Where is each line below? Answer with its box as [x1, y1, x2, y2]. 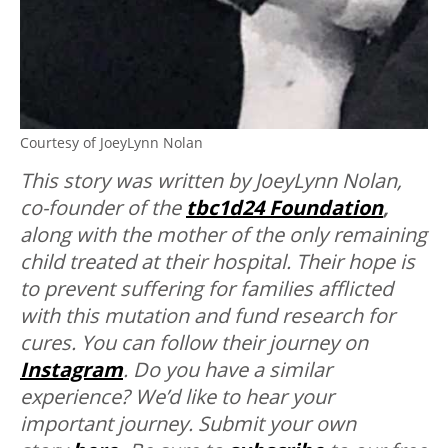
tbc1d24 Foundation [186, 194, 383, 222]
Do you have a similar [133, 356, 332, 384]
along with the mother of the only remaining [20, 221, 427, 249]
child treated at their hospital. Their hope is [20, 248, 415, 276]
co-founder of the [20, 194, 186, 222]
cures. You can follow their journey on [20, 329, 368, 357]
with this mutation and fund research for [20, 302, 395, 330]
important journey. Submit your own [20, 410, 356, 438]
